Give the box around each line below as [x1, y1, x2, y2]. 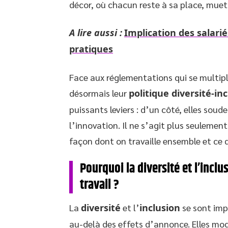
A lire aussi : [69, 26, 122, 39]
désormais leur [69, 87, 129, 99]
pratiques [69, 42, 113, 55]
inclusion [139, 201, 180, 214]
